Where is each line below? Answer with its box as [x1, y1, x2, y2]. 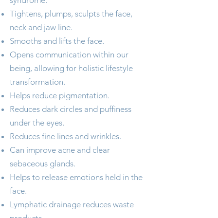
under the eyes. [10, 118, 64, 127]
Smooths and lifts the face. [10, 36, 104, 46]
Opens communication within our [10, 50, 128, 59]
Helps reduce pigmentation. [10, 91, 109, 100]
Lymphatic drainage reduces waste [10, 200, 134, 209]
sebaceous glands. [10, 159, 75, 168]
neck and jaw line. [10, 22, 73, 32]
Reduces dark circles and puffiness [10, 104, 131, 114]
